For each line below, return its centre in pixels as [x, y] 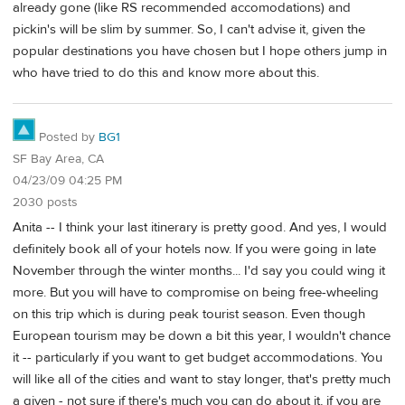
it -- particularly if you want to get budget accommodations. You [198, 358]
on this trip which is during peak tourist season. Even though [189, 315]
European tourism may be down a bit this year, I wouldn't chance [202, 336]
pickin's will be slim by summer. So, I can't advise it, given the [189, 29]
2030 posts [45, 202]
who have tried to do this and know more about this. [166, 72]
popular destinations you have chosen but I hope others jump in [200, 51]
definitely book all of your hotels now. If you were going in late [194, 250]
